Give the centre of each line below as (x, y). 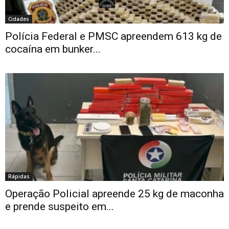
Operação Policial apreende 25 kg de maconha (114, 194)
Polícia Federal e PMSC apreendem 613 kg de (113, 37)
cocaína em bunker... (53, 49)
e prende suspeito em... (60, 207)
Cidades (19, 19)
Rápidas (19, 177)
